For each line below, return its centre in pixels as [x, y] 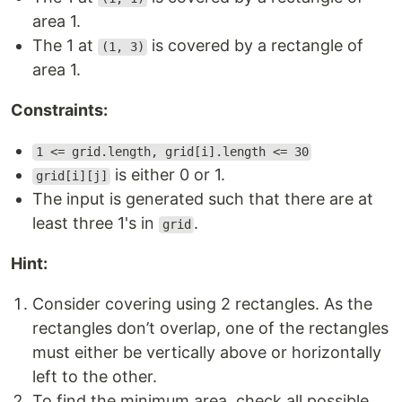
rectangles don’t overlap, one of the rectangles [210, 328]
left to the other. [95, 377]
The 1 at [65, 46]
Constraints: [59, 110]
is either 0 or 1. [168, 175]
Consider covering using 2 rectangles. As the [202, 304]
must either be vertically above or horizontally [207, 353]
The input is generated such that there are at [203, 199]
